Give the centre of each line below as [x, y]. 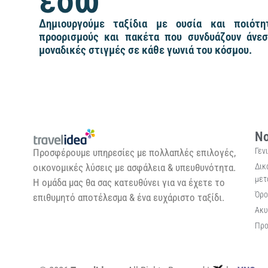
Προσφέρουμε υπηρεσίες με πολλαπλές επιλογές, [134, 153]
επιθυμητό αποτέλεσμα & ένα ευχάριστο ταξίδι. [129, 198]
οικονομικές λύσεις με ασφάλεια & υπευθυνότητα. [134, 168]
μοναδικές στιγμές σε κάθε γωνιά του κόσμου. [145, 50]
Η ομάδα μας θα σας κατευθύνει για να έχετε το [129, 183]
